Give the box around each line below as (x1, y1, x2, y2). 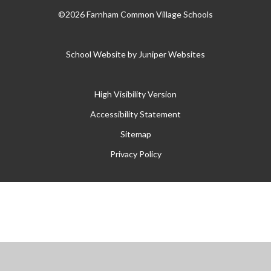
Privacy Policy (109, 149, 162, 160)
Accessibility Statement (90, 109, 181, 120)
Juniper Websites (139, 49, 205, 60)
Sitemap (120, 129, 151, 140)
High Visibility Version (94, 89, 177, 100)
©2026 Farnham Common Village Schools (58, 9, 213, 20)
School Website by (66, 49, 139, 60)
